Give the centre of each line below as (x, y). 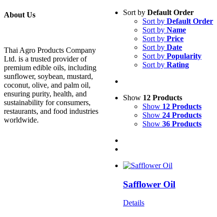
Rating (178, 64)
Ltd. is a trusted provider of (45, 59)
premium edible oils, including (50, 68)
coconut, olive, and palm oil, (47, 85)
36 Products (182, 124)
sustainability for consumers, (47, 103)
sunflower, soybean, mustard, (48, 77)
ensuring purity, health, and (45, 94)
